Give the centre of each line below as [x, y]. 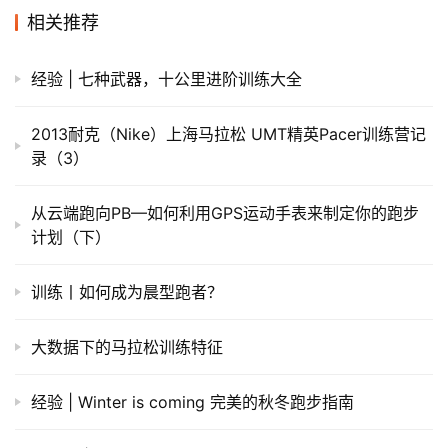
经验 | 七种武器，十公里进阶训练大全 [166, 78]
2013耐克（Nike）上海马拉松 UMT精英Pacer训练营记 [228, 133]
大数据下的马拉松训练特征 [127, 346]
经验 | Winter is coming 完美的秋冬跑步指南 [192, 401]
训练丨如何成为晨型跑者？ [127, 291]
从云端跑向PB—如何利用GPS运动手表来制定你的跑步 [225, 212]
